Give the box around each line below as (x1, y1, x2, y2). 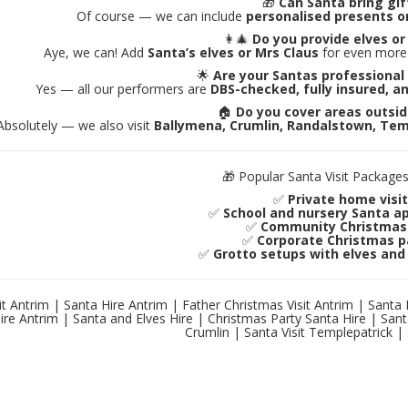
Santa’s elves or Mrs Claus (148, 44, 320, 62)
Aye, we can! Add (44, 44, 148, 62)
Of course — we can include (76, 7, 247, 25)
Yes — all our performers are (35, 80, 210, 98)
